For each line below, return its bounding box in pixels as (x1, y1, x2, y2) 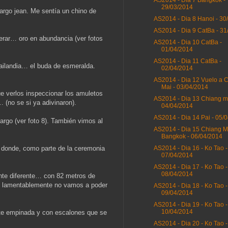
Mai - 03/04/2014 (161, 83, 208, 91)
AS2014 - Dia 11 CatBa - (153, 58, 221, 65)
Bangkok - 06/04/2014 (161, 133, 222, 140)
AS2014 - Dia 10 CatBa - (153, 39, 222, 46)
